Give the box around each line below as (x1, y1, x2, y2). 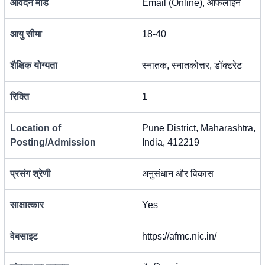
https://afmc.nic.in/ (142, 231, 216, 241)
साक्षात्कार (10, 200, 44, 210)
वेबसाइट (10, 231, 38, 241)
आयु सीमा (10, 29, 42, 39)
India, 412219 (142, 137, 199, 147)
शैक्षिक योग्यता (10, 60, 57, 70)
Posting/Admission (10, 137, 96, 147)
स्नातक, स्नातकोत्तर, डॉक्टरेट (142, 60, 242, 70)
